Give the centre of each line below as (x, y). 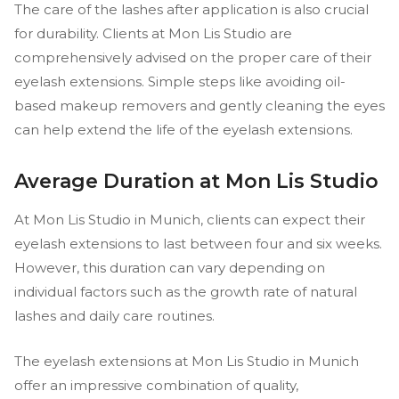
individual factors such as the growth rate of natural (186, 292)
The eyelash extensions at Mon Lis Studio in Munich (187, 361)
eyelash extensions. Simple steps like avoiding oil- (180, 81)
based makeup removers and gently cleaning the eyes (199, 106)
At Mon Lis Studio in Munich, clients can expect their (190, 220)
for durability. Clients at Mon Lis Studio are (153, 33)
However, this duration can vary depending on (170, 268)
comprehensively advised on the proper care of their (193, 57)
